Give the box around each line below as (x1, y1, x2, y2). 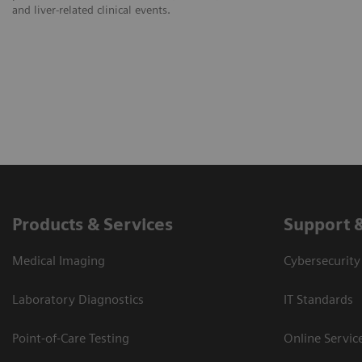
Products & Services (12, 213, 173, 234)
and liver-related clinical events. (12, 2, 170, 16)
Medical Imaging (12, 252, 105, 268)
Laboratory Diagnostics (12, 291, 144, 307)
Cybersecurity (284, 252, 360, 268)
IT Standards (284, 291, 353, 307)
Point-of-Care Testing (12, 330, 129, 346)
